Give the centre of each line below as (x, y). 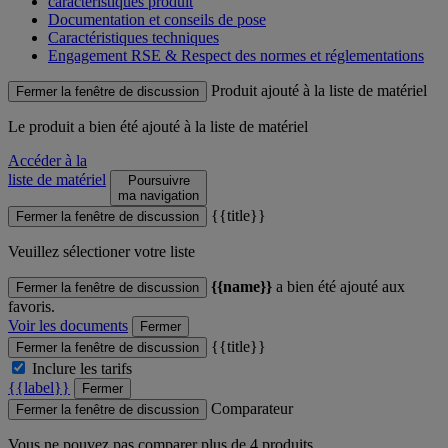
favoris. (31, 306)
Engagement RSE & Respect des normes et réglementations (236, 55)
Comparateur (252, 408)
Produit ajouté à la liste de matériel (319, 90)
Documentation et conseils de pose (157, 19)
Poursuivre (158, 180)
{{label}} (39, 387)
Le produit (43, 126)
